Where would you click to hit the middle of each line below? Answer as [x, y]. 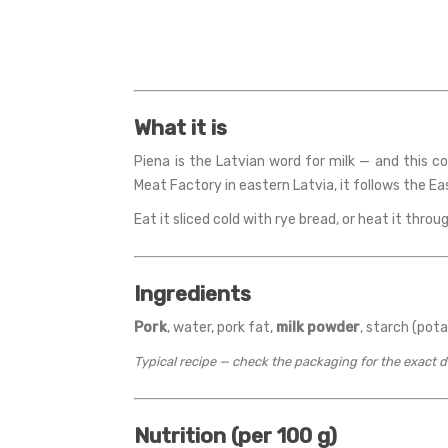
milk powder [318, 327]
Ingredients [193, 293]
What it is [181, 127]
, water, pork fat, [222, 327]
